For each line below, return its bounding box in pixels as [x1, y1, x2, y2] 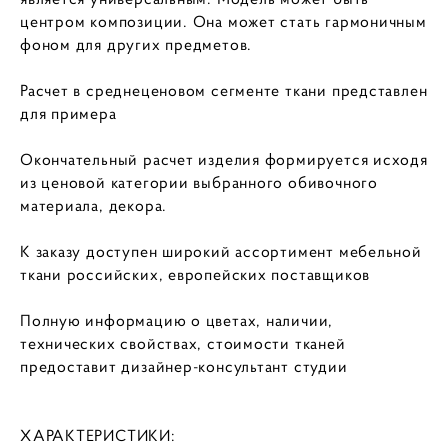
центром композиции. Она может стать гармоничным [20, 12, 427, 32]
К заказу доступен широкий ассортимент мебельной [20, 242, 422, 262]
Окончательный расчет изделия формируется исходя [20, 150, 428, 170]
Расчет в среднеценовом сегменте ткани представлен [20, 81, 428, 101]
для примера [20, 104, 117, 124]
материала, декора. [20, 196, 168, 216]
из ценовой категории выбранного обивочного [20, 173, 378, 193]
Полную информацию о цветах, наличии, [20, 311, 334, 331]
